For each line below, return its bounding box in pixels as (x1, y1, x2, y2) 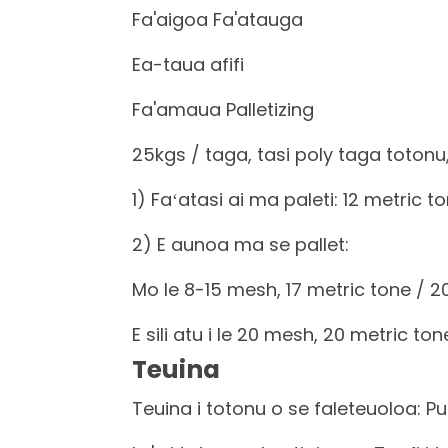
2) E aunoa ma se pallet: (132, 232, 349, 257)
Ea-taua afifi (132, 52, 244, 77)
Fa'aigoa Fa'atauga (132, 7, 303, 32)
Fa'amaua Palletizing (132, 97, 314, 122)
